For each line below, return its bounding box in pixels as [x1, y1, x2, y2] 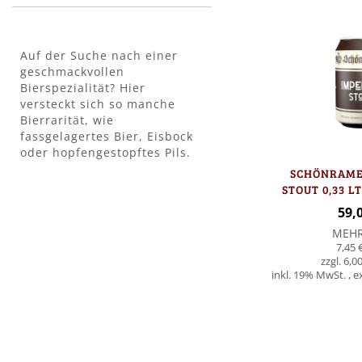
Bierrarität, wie [20, 112, 114, 128]
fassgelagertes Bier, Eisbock [20, 128, 193, 145]
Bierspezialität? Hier [20, 80, 145, 96]
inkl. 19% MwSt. [271, 268, 349, 283]
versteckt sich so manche [20, 96, 175, 112]
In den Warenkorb [210, 305, 333, 325]
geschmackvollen [20, 64, 124, 80]
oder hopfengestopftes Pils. [20, 145, 191, 161]
